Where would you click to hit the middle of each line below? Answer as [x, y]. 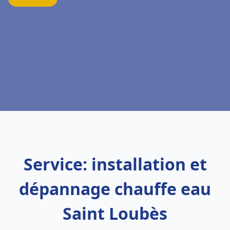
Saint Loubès [115, 213]
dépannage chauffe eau [115, 189]
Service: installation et [115, 164]
